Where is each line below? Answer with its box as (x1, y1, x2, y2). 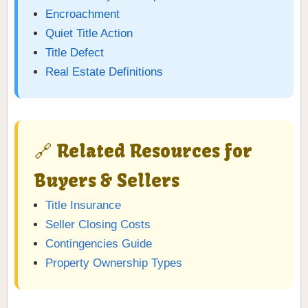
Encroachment (45, 8, 120, 21)
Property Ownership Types (45, 256, 182, 270)
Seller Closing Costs (45, 218, 151, 232)
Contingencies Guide (45, 237, 152, 251)
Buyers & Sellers (34, 170, 179, 192)
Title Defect (45, 46, 104, 60)
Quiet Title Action (45, 27, 133, 41)
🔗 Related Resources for (34, 140, 252, 163)
